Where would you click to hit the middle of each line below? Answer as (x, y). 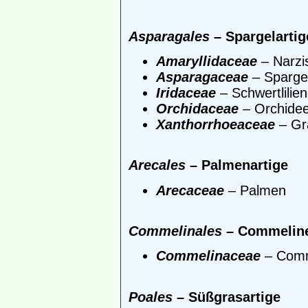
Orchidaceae (197, 109)
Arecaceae (190, 190)
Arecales (157, 165)
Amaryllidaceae (207, 62)
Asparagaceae (202, 77)
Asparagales (169, 36)
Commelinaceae (208, 256)
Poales (151, 297)
